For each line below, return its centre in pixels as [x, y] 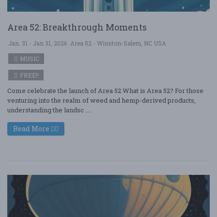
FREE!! [29, 75]
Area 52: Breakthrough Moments [77, 27]
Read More [32, 129]
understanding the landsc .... [49, 110]
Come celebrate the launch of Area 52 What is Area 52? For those [105, 91]
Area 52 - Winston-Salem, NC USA [118, 43]
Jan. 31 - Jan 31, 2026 [38, 43]
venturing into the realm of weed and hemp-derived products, [101, 100]
